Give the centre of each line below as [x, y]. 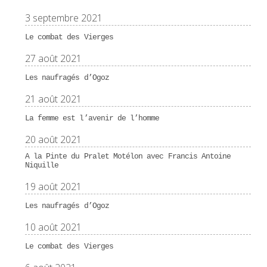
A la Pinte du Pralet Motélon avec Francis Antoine [128, 156]
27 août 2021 [53, 58]
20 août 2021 [53, 139]
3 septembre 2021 [63, 18]
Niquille [42, 165]
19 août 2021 [53, 186]
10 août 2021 [53, 227]
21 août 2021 [53, 99]
